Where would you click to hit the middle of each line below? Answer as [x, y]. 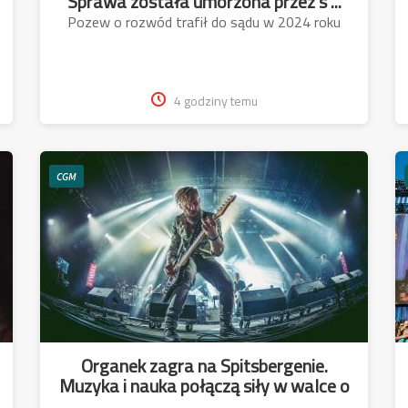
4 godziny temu [215, 101]
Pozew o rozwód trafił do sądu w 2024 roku [204, 21]
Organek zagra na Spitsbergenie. [204, 365]
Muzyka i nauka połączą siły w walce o [204, 385]
